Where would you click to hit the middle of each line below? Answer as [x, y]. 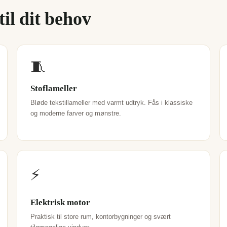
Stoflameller [53, 88]
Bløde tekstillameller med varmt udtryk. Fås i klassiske [111, 103]
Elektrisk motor [60, 202]
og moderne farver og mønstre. [75, 113]
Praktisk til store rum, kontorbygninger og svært [100, 217]
